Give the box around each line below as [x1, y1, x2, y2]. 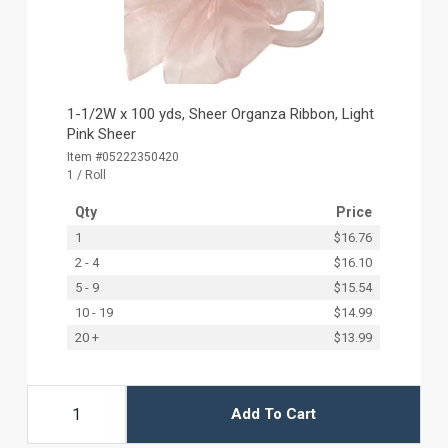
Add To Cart [230, 405, 316, 424]
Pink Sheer [67, 124, 137, 143]
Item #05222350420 [67, 149, 180, 164]
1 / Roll [67, 167, 107, 182]
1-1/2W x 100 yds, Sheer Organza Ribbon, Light [67, 104, 375, 123]
